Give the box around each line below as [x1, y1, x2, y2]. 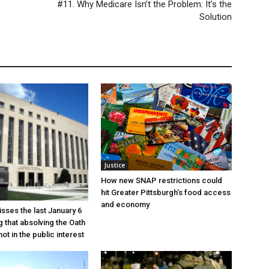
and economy [101, 200, 150, 210]
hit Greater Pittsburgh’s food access [101, 188, 231, 198]
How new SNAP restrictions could [101, 176, 222, 186]
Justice [104, 161, 125, 170]
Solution [199, 11, 232, 23]
